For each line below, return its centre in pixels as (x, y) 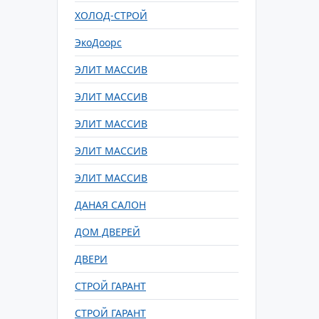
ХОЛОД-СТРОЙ (111, 15)
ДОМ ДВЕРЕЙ (108, 232)
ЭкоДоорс (98, 42)
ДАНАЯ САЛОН (110, 205)
